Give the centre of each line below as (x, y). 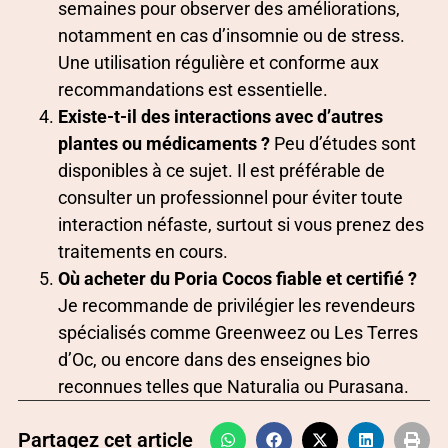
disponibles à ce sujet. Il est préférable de (221, 170)
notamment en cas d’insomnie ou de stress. (231, 35)
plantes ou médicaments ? (164, 143)
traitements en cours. (143, 251)
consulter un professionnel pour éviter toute (230, 197)
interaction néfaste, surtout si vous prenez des (241, 224)
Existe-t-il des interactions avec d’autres (220, 116)
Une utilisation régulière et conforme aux (218, 62)
